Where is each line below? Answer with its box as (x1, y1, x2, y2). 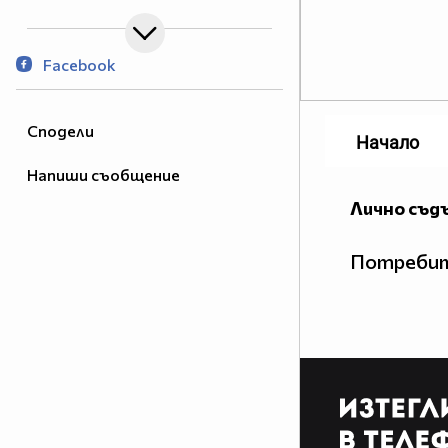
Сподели (27, 121, 94, 141)
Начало (356, 132, 419, 154)
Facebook (40, 55, 116, 75)
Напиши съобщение (27, 165, 180, 185)
